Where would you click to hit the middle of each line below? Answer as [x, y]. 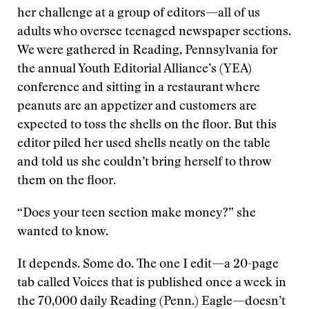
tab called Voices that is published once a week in [152, 283]
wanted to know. [63, 232]
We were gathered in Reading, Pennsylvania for [147, 51]
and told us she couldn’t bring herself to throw [144, 163]
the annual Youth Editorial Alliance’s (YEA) [134, 70]
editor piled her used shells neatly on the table [144, 144]
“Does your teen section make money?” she [137, 214]
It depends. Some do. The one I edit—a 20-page [148, 265]
